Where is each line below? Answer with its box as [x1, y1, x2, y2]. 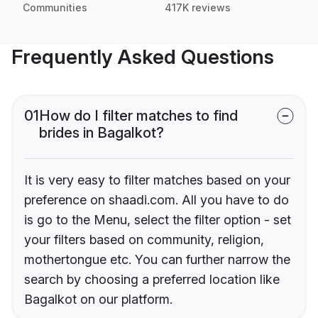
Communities [23, 1, 87, 14]
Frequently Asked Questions [11, 45, 274, 70]
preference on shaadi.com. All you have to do [24, 192, 289, 208]
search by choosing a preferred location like [24, 272, 280, 287]
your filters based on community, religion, [24, 232, 264, 248]
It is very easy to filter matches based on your [24, 172, 290, 188]
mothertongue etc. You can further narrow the [24, 252, 290, 268]
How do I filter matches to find [39, 107, 238, 125]
